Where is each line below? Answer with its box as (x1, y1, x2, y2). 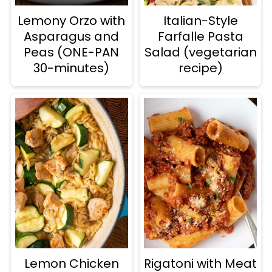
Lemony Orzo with (18, 12, 126, 30)
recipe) (178, 59, 223, 77)
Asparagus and (24, 28, 120, 46)
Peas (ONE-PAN (24, 44, 120, 61)
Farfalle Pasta (157, 28, 243, 46)
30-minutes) (33, 59, 110, 77)
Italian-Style (163, 12, 238, 30)
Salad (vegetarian (144, 44, 257, 61)
